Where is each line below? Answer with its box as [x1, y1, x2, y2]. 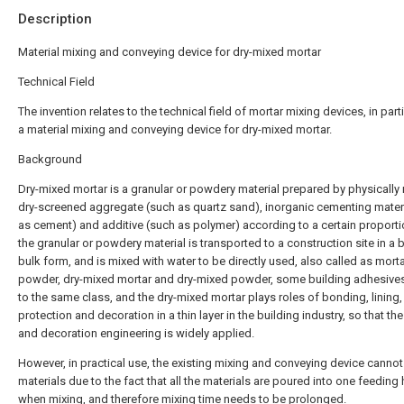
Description [18, 11, 92, 27]
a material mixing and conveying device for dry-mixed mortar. [18, 123, 332, 136]
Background [18, 152, 82, 166]
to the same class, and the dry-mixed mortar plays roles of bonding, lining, [18, 290, 402, 304]
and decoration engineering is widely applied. [18, 326, 254, 340]
